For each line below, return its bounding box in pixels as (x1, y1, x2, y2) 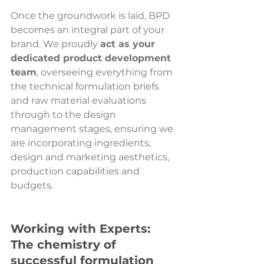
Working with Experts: (11, 222, 154, 236)
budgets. (11, 180, 53, 192)
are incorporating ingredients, (11, 137, 153, 149)
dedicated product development (11, 52, 174, 64)
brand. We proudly (11, 38, 100, 50)
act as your (100, 38, 158, 50)
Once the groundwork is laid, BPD (11, 10, 172, 22)
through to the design (11, 109, 118, 121)
